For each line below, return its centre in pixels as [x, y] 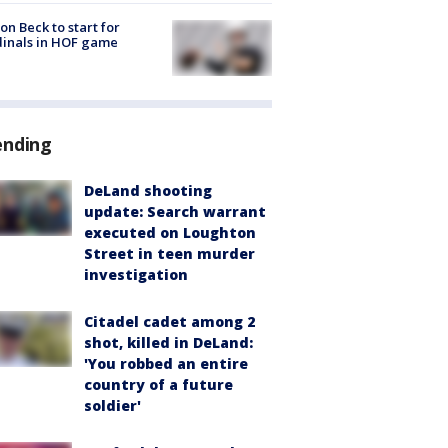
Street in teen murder [169, 254]
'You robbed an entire [166, 364]
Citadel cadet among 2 [169, 322]
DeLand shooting [148, 191]
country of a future [158, 385]
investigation [136, 275]
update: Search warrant [175, 212]
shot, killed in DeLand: [168, 343]
